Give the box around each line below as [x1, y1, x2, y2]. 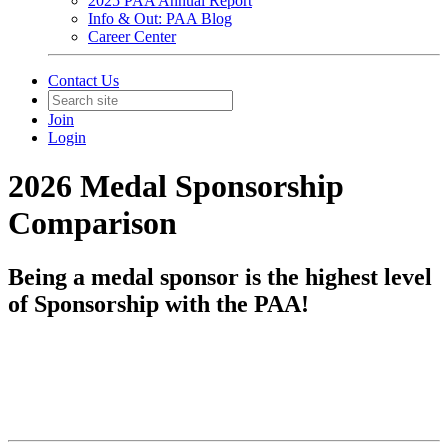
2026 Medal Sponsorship [8, 168, 344, 205]
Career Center [88, 28, 176, 45]
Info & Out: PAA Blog [88, 10, 232, 27]
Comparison [8, 205, 177, 242]
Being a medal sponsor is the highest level [8, 263, 432, 290]
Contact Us [48, 72, 119, 89]
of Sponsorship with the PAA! [8, 290, 321, 317]
